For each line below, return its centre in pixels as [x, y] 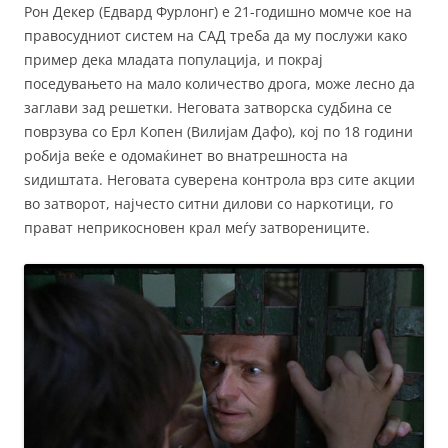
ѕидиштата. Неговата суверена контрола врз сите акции [219, 180]
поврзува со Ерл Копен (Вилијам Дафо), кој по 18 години [218, 132]
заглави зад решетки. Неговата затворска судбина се [208, 108]
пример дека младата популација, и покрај [173, 60]
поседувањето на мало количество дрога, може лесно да [219, 84]
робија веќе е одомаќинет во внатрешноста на [186, 156]
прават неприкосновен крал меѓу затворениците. [197, 228]
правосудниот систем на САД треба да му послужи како [215, 36]
